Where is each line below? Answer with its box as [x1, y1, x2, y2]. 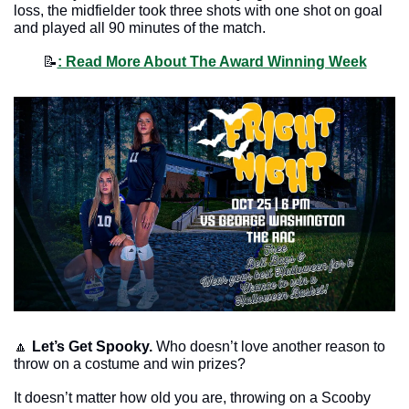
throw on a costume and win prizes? [14, 356, 249, 372]
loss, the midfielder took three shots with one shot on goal [14, 2, 383, 18]
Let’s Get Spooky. [32, 339, 156, 355]
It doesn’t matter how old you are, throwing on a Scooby [14, 390, 371, 406]
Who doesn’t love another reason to [156, 339, 385, 355]
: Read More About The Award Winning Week [57, 53, 367, 69]
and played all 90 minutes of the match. [14, 19, 266, 36]
